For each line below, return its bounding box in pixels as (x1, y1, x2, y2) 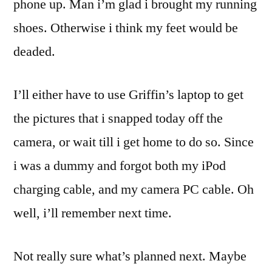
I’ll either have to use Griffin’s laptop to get (13, 86, 243, 103)
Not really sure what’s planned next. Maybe (13, 247, 246, 265)
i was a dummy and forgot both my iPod (13, 157, 226, 174)
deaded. (13, 42, 55, 60)
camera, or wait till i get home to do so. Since (13, 133, 254, 151)
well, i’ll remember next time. (13, 204, 172, 222)
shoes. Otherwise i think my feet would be (13, 19, 238, 36)
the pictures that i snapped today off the (13, 109, 223, 127)
